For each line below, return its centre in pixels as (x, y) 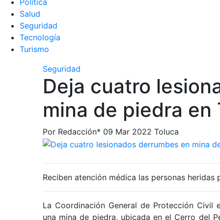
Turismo (34, 49)
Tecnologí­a (40, 37)
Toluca (166, 132)
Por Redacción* (73, 132)
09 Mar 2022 (127, 132)
